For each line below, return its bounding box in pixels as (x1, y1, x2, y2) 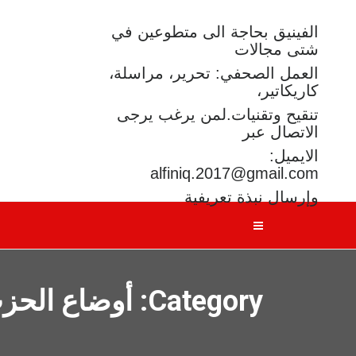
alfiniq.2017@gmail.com (150, 164, 319, 182)
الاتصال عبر (242, 123, 319, 141)
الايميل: (269, 147, 319, 164)
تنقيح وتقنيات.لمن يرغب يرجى (117, 106, 319, 123)
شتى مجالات (234, 41, 319, 58)
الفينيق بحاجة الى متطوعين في (111, 23, 319, 41)
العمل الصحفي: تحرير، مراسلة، (109, 64, 319, 82)
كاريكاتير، (257, 82, 319, 99)
